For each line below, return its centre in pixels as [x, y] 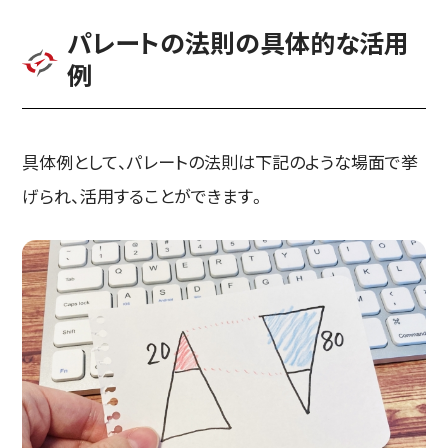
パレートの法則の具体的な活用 [238, 42]
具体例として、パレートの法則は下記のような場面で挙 [220, 161]
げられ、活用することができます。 [144, 195]
